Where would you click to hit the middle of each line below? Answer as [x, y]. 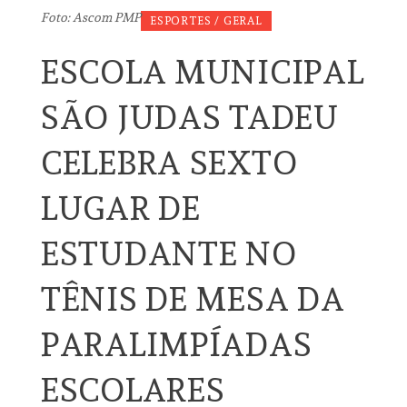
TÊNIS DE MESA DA [193, 298]
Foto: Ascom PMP [91, 17]
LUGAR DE [121, 208]
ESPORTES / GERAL [206, 20]
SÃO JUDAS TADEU [190, 117]
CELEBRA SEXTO [169, 162]
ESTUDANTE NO [169, 253]
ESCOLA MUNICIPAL [203, 71]
